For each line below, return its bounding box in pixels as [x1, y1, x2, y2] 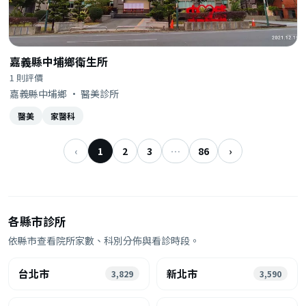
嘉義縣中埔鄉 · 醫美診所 [10, 86, 119, 100]
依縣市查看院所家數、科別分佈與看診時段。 [8, 233, 199, 247]
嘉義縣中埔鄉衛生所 [10, 53, 108, 70]
